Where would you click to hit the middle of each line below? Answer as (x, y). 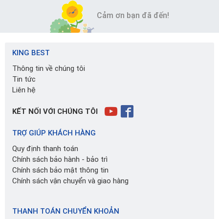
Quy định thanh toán (45, 149)
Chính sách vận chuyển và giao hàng (70, 181)
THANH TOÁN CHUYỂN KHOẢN (66, 211)
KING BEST (31, 53)
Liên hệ (24, 90)
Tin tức (24, 79)
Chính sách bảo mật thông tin (60, 170)
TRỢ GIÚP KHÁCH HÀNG (54, 133)
